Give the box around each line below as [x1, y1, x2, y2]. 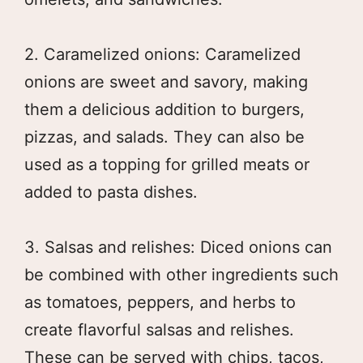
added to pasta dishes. [24, 181, 198, 202]
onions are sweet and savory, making [24, 71, 308, 92]
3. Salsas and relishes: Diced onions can [24, 237, 332, 257]
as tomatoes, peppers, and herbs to [24, 292, 296, 312]
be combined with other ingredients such [24, 264, 339, 284]
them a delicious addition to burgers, [24, 99, 305, 119]
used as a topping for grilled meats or [24, 154, 310, 174]
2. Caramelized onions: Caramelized [24, 44, 301, 64]
